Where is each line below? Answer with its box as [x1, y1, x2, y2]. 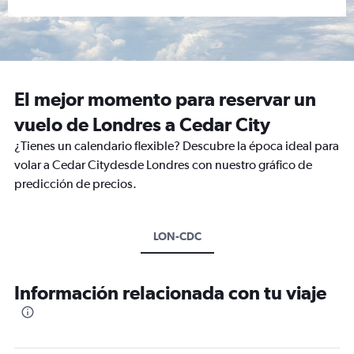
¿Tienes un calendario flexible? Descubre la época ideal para [14, 138, 339, 153]
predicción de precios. [14, 176, 137, 191]
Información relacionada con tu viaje [14, 281, 326, 303]
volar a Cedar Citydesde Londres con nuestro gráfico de [14, 157, 312, 172]
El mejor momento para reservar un [14, 88, 316, 110]
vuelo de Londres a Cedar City [14, 113, 270, 135]
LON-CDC [153, 230, 201, 243]
